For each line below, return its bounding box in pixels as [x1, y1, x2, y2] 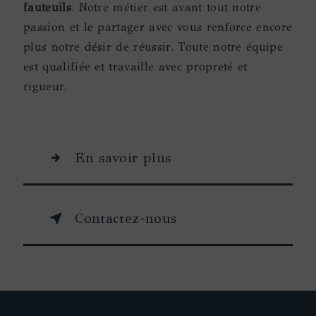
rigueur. [23, 80, 67, 93]
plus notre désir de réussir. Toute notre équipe [23, 40, 284, 54]
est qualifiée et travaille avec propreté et [23, 60, 248, 73]
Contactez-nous [75, 209, 177, 226]
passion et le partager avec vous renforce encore [23, 20, 293, 34]
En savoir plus [75, 150, 171, 166]
